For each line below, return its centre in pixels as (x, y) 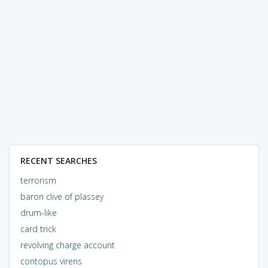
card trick (38, 229)
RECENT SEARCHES (58, 160)
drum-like (38, 212)
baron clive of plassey (62, 196)
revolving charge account (67, 245)
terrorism (38, 180)
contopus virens (51, 261)
